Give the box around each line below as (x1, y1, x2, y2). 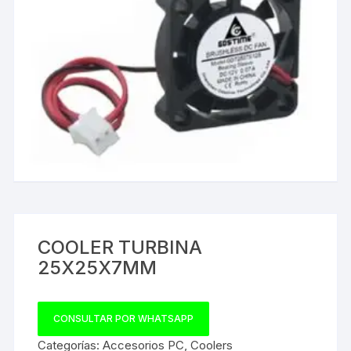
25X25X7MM (38, 255, 157, 279)
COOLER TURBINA (38, 235, 203, 259)
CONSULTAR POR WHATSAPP (53, 312, 194, 324)
